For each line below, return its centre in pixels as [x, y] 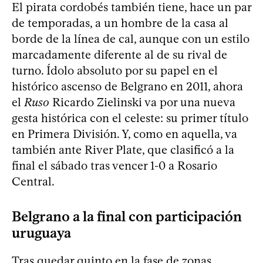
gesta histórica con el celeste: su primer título [130, 118]
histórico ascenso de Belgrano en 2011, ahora [127, 86]
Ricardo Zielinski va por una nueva [142, 102]
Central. [33, 181]
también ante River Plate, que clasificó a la [123, 149]
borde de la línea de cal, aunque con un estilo [131, 38]
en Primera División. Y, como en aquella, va [124, 134]
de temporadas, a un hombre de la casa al [120, 23]
